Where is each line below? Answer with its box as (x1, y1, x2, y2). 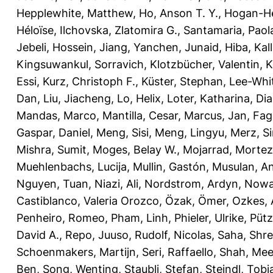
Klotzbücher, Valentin (150, 57, 260, 71)
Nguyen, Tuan (16, 177, 88, 190)
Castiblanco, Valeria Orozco (16, 194, 159, 207)
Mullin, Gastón (133, 160, 206, 173)
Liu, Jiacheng (43, 91, 111, 105)
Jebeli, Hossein (16, 40, 93, 54)
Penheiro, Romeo (16, 211, 105, 224)
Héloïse (16, 23, 54, 37)
